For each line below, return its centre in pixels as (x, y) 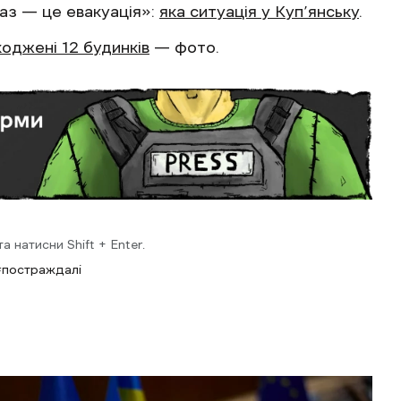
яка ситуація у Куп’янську (259, 11)
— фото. (184, 47)
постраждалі (42, 269)
